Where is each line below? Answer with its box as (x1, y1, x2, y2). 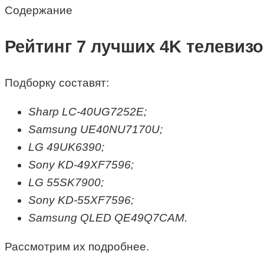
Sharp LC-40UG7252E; (28, 105, 147, 118)
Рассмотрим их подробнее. (5, 240, 149, 253)
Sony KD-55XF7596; (28, 193, 134, 206)
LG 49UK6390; (28, 140, 104, 153)
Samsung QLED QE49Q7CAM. (28, 211, 187, 224)
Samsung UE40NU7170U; (28, 123, 163, 136)
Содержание (5, 4, 72, 17)
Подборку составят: (5, 76, 109, 89)
